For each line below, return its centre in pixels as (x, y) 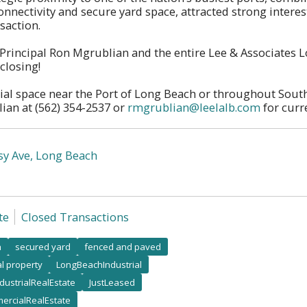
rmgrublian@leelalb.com (194, 107)
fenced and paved (123, 246)
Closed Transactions (75, 217)
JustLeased (112, 282)
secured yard (43, 246)
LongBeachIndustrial (99, 264)
